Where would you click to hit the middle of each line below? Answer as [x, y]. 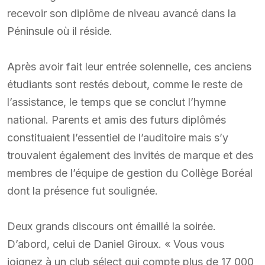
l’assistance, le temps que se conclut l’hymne [117, 102]
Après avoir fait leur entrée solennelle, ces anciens [129, 66]
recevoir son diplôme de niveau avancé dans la [122, 13]
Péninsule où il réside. [60, 31]
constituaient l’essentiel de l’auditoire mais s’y [118, 137]
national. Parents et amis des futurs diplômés [117, 119]
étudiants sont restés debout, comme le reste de [125, 84]
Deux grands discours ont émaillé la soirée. [112, 226]
